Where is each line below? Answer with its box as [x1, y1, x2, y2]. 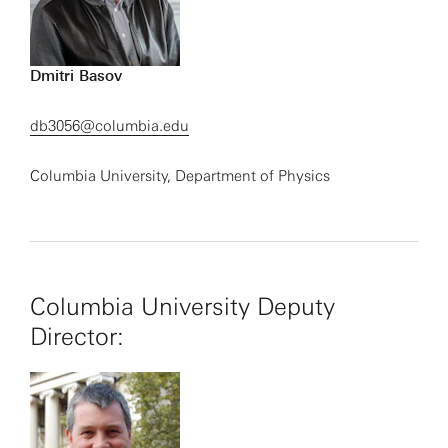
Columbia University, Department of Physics [30, 167, 330, 185]
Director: [30, 322, 124, 351]
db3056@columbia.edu [30, 117, 189, 135]
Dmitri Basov [30, 67, 122, 85]
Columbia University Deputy [30, 292, 335, 321]
